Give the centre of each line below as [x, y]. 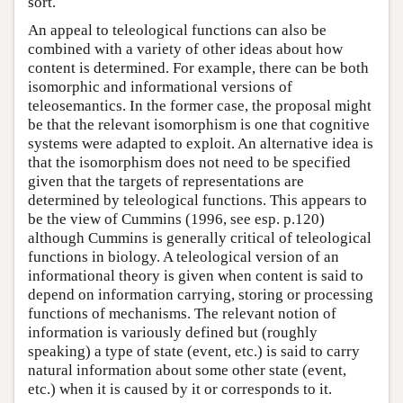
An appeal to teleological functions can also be [177, 30]
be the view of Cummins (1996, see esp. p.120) [176, 219]
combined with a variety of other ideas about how [185, 49]
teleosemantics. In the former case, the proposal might [200, 105]
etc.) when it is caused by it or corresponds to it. [180, 389]
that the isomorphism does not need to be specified [189, 162]
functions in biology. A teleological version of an [184, 256]
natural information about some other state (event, [187, 370]
